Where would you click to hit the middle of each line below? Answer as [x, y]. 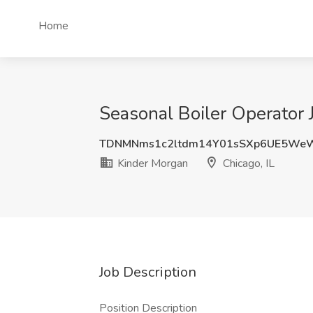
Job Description [148, 272]
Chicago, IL [247, 163]
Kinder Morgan [151, 163]
